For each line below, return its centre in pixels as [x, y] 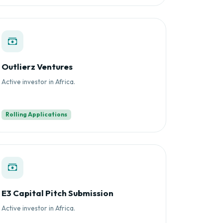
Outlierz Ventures [37, 67]
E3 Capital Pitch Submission [57, 193]
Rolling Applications [36, 114]
